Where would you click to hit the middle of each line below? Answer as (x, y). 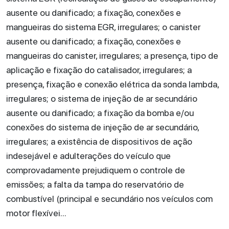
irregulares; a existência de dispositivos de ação (99, 141)
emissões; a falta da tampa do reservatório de (95, 184)
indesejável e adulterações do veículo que (88, 156)
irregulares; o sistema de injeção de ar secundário (102, 98)
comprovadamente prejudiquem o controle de (96, 170)
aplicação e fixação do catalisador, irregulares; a (99, 70)
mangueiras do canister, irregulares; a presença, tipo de (112, 55)
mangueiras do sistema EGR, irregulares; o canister (103, 27)
